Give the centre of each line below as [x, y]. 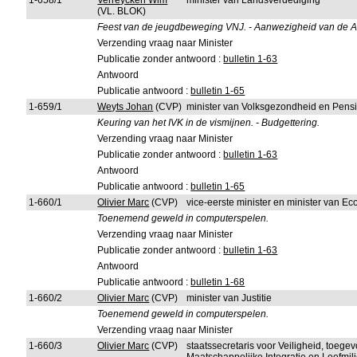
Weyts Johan [126, 107]
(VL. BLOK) [122, 11]
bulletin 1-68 [218, 282]
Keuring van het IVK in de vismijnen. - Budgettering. [209, 123]
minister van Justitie [229, 298]
